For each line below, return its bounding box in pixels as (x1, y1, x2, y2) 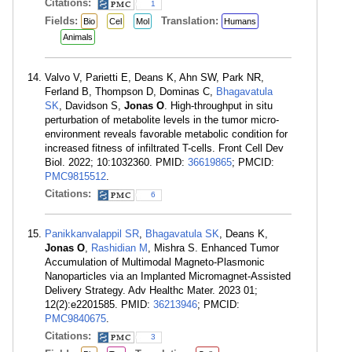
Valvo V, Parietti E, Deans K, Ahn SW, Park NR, (45, 71, 264, 83)
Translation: (161, 15, 222, 27)
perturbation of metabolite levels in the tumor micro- (45, 114, 279, 126)
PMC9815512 (45, 170, 106, 182)
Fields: (45, 15, 81, 27)
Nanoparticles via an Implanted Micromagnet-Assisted (45, 270, 291, 282)
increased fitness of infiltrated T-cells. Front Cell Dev (45, 142, 284, 154)
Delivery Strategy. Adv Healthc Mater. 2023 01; (45, 284, 258, 296)
